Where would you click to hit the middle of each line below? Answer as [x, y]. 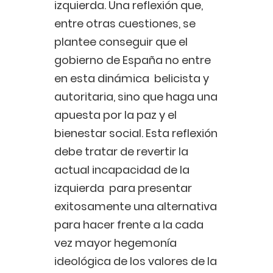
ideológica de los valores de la [136, 261]
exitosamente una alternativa [136, 207]
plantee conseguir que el [121, 42]
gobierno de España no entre [133, 60]
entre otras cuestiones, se [125, 24]
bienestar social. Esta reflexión [136, 133]
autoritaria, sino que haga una [136, 97]
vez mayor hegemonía [115, 243]
